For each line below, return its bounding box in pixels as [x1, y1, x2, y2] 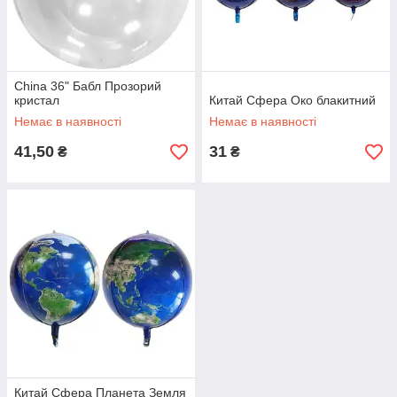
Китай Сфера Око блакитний [209, 93, 376, 107]
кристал [14, 93, 59, 107]
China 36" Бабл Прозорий [14, 79, 161, 93]
